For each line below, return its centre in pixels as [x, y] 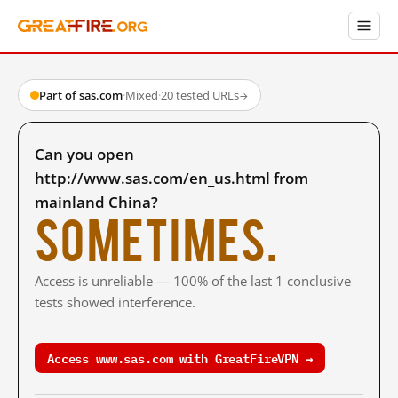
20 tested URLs [200, 95]
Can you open [84, 154]
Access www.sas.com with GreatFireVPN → [180, 358]
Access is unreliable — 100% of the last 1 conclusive [193, 281]
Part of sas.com [81, 95]
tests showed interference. [115, 302]
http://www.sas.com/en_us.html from [171, 178]
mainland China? [96, 202]
